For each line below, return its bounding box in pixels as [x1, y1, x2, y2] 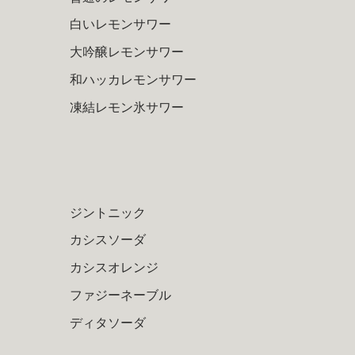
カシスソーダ [69, 233, 146, 247]
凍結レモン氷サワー [69, 100, 184, 114]
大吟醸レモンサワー [69, 45, 184, 59]
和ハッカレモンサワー [69, 73, 197, 87]
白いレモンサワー [69, 17, 171, 32]
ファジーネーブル [69, 288, 171, 302]
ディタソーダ [69, 315, 146, 330]
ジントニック [69, 205, 146, 219]
